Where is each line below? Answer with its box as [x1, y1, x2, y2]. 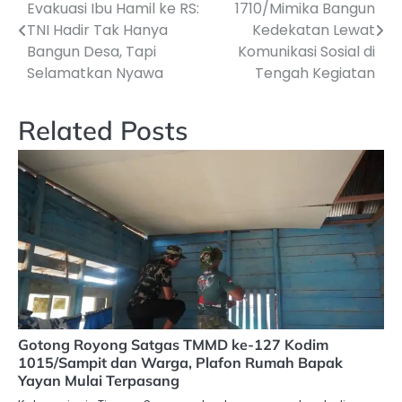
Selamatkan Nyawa [27, 62, 163, 83]
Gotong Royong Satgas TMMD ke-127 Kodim [18, 335, 328, 354]
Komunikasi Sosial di [238, 40, 375, 62]
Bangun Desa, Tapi [27, 40, 156, 62]
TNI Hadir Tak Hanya [27, 19, 168, 40]
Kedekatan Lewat [252, 19, 375, 40]
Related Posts [18, 113, 188, 146]
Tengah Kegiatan [255, 62, 375, 83]
